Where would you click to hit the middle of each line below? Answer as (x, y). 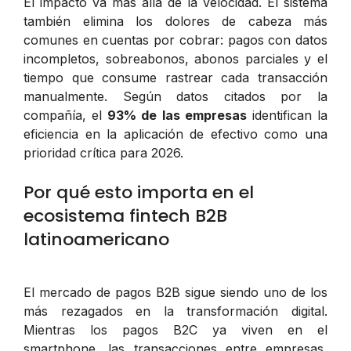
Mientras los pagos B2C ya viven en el (175, 329)
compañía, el (66, 115)
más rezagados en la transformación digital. (175, 311)
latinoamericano (96, 239)
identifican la (287, 115)
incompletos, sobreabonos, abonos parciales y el (175, 58)
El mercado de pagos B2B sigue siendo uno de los (175, 292)
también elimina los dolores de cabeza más (175, 21)
